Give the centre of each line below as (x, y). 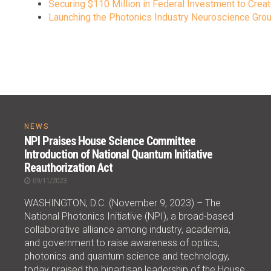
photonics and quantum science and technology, (127, 256)
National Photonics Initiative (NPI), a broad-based (129, 217)
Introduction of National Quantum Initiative (118, 155)
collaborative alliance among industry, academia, (127, 230)
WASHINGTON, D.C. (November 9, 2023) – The (122, 203)
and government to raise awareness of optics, (122, 243)
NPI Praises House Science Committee (110, 141)
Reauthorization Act (68, 168)
